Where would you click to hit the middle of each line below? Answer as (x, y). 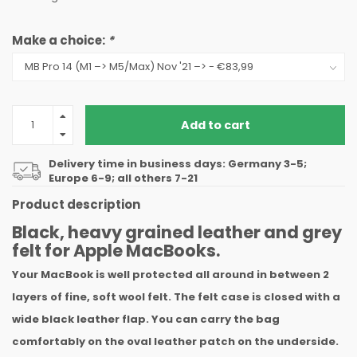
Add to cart (215, 125)
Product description (76, 204)
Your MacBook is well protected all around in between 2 (171, 275)
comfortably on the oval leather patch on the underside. (175, 341)
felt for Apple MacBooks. (116, 251)
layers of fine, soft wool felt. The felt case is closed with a (176, 297)
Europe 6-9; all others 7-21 (123, 178)
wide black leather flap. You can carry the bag (146, 319)
